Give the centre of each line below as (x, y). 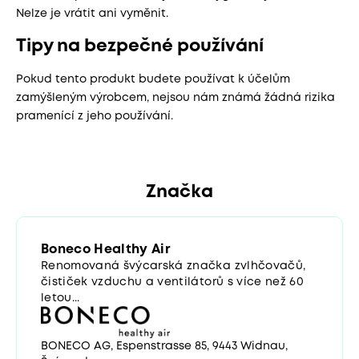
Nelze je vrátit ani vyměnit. (94, 13)
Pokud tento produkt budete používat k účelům (153, 79)
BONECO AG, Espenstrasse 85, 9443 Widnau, (164, 346)
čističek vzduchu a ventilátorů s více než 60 (172, 282)
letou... (61, 298)
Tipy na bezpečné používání (140, 46)
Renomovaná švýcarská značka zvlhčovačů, (173, 266)
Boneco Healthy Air (106, 249)
